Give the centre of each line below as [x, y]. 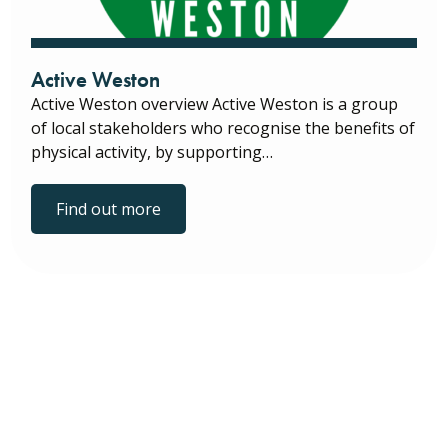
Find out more [108, 208]
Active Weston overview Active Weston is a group [214, 103]
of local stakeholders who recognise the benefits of [223, 127]
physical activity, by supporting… [152, 151]
